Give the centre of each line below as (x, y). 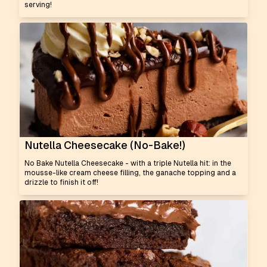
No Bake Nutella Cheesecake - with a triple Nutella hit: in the (128, 163)
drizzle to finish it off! (61, 182)
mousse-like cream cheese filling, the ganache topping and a (130, 173)
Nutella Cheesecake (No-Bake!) (105, 145)
